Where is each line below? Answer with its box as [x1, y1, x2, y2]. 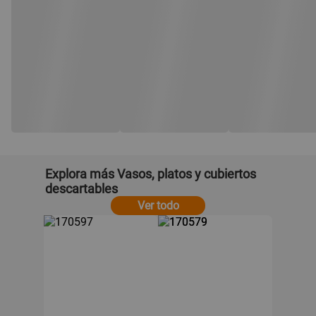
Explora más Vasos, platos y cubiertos [45, 166, 256, 181]
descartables [45, 181, 118, 196]
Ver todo [137, 198, 179, 212]
